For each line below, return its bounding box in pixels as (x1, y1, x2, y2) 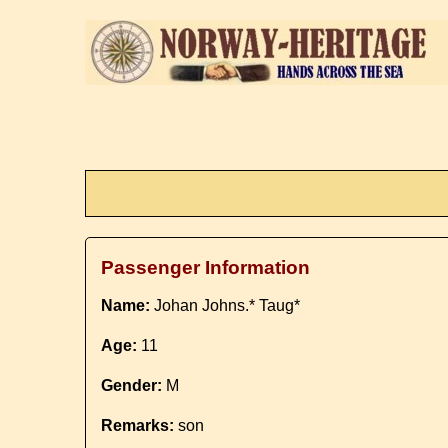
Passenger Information (101, 257, 311, 278)
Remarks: (101, 417, 175, 434)
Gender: (101, 377, 163, 394)
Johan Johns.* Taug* (150, 297, 301, 314)
